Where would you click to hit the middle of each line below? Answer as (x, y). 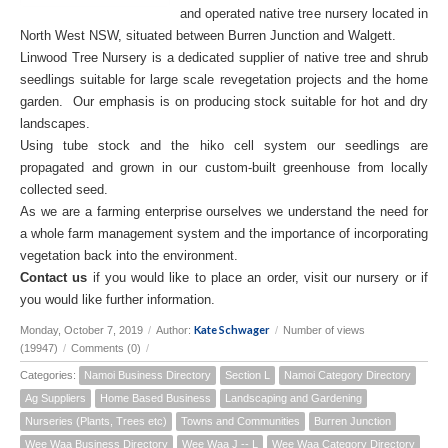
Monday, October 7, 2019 (81, 329)
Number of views (324, 329)
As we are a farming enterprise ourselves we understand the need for (224, 211)
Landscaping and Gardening (293, 397)
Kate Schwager (232, 329)
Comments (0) (106, 347)
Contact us (54, 277)
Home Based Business (155, 397)
